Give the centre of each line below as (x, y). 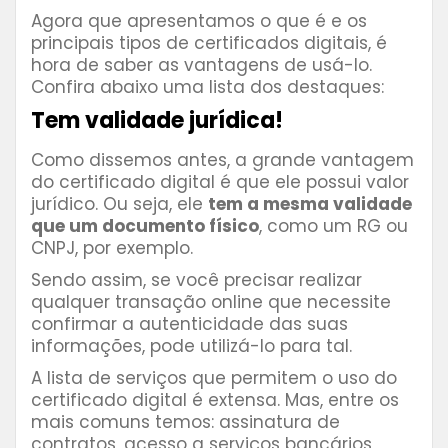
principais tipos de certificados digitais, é (209, 43)
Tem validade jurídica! (157, 121)
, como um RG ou (333, 226)
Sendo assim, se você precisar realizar (196, 280)
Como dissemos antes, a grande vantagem (222, 160)
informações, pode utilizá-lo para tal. (194, 346)
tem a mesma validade (310, 204)
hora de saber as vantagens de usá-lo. (201, 65)
